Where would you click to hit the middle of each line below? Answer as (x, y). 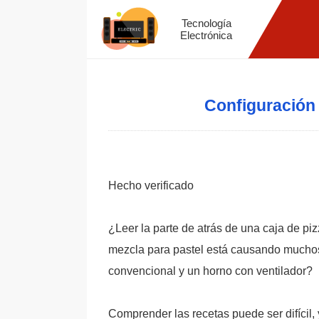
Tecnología (206, 23)
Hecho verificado (151, 185)
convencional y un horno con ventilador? (210, 271)
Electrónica (206, 35)
